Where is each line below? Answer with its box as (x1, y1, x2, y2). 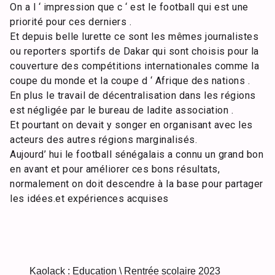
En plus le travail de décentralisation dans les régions (10, 90, 256, 101)
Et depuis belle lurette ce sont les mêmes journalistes (10, 31, 258, 42)
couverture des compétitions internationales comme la (10, 60, 259, 72)
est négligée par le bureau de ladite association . (10, 104, 233, 116)
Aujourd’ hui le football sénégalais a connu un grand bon (10, 149, 263, 160)
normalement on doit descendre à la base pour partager (10, 178, 263, 190)
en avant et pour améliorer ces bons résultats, (10, 163, 220, 175)
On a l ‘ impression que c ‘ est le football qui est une (10, 1, 249, 13)
